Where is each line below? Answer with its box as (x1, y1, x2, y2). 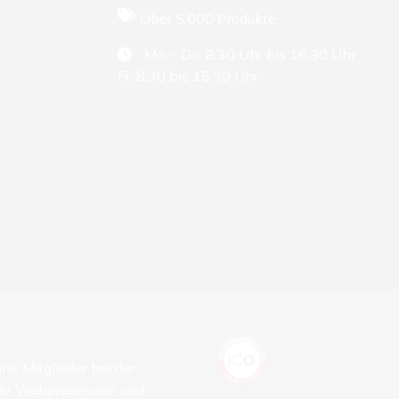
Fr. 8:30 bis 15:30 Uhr (118, 67, 258, 85)
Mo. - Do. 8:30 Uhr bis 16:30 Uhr (141, 45, 355, 64)
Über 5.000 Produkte (140, 10, 277, 28)
